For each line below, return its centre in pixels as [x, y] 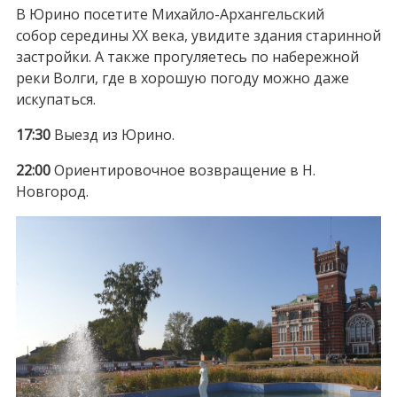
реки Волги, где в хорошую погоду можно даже [182, 78]
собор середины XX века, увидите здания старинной [198, 35]
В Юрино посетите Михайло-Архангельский [170, 14]
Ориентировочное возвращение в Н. [183, 170]
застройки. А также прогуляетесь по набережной [187, 56]
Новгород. [52, 191]
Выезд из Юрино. [112, 134]
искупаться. [55, 99]
